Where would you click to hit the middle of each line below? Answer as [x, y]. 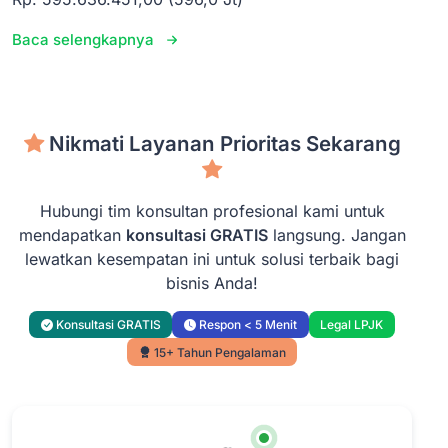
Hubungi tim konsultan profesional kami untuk [212, 210]
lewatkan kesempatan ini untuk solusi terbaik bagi [212, 258]
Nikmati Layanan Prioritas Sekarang [224, 143]
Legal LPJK [352, 325]
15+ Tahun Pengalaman [218, 352]
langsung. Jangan [336, 234]
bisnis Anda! [212, 282]
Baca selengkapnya [83, 39]
